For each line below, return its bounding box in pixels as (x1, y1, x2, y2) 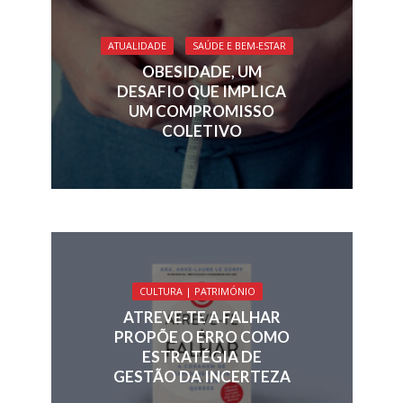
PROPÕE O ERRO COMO (113, 327, 290, 346)
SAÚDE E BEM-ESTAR (193, 40, 286, 53)
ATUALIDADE (108, 40, 166, 53)
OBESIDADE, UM (141, 62, 262, 82)
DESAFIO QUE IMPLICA (117, 82, 286, 102)
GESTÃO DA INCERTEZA (112, 366, 291, 386)
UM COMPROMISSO (129, 102, 274, 121)
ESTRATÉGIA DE (141, 346, 262, 366)
